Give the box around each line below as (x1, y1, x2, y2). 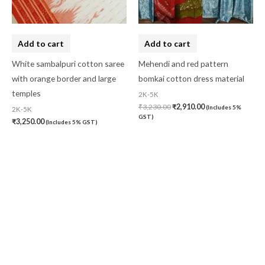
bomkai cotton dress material (138, 73, 244, 84)
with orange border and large (12, 73, 116, 84)
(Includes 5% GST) (46, 118, 98, 126)
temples (12, 88, 41, 99)
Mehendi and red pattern (138, 59, 228, 69)
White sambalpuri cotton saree (12, 59, 124, 69)
